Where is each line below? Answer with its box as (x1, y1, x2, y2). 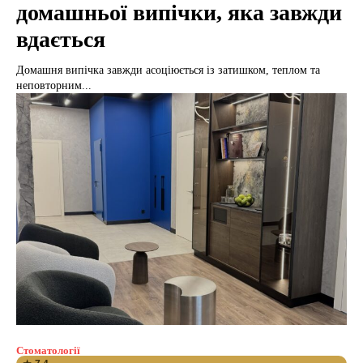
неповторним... (16, 79, 92, 92)
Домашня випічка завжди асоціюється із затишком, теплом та (16, 64, 320, 77)
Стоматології (16, 344, 80, 357)
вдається (16, 27, 105, 53)
